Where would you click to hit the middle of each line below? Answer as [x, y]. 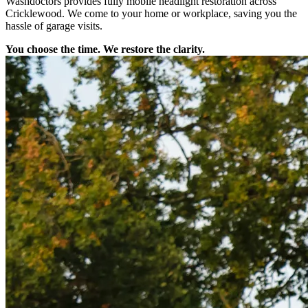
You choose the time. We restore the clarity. [105, 49]
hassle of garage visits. [54, 25]
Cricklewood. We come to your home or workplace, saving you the [151, 13]
